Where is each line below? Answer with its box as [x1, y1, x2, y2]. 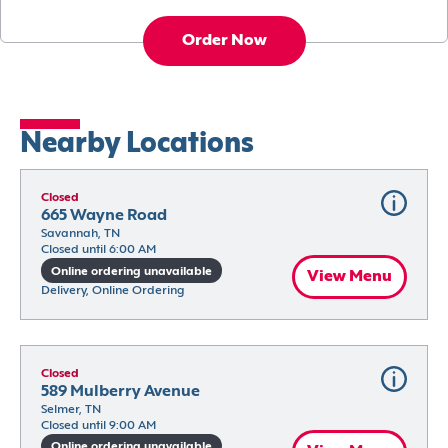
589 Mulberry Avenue [41, 383, 200, 400]
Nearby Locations [20, 132, 254, 159]
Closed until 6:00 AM [41, 244, 156, 257]
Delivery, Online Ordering [41, 284, 184, 297]
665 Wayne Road [41, 208, 167, 225]
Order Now [181, 33, 267, 50]
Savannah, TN [41, 228, 120, 241]
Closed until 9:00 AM [41, 419, 156, 432]
